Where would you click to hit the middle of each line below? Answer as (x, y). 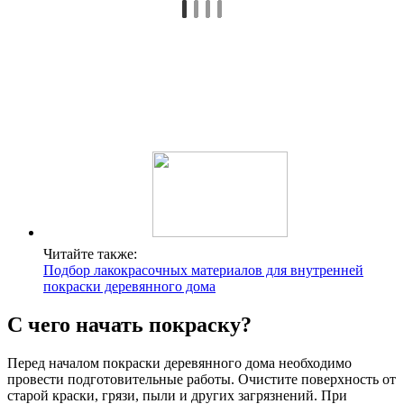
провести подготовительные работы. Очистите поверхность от (202, 379)
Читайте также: (90, 254)
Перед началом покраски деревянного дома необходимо (179, 363)
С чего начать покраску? (129, 325)
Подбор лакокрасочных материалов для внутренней (203, 271)
